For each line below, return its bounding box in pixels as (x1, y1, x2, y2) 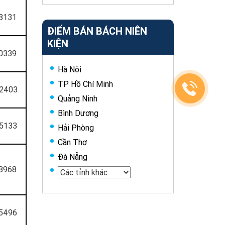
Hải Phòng (57, 123, 94, 133)
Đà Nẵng (57, 152, 87, 162)
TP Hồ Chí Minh (57, 79, 113, 89)
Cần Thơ (57, 137, 87, 148)
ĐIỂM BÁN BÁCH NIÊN (47, 25, 147, 38)
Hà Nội (57, 64, 81, 75)
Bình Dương (57, 108, 98, 119)
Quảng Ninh (57, 93, 97, 104)
